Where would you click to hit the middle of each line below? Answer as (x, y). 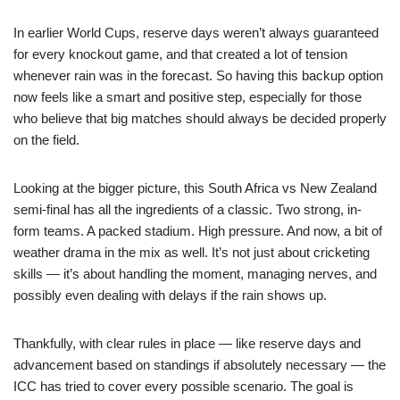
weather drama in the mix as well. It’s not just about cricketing (192, 252)
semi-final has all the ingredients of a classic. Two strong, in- (187, 209)
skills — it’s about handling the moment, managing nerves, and (195, 273)
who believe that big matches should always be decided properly (200, 118)
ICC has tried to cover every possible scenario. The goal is (183, 386)
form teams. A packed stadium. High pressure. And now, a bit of (198, 230)
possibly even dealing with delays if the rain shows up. (170, 295)
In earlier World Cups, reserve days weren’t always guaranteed (196, 32)
